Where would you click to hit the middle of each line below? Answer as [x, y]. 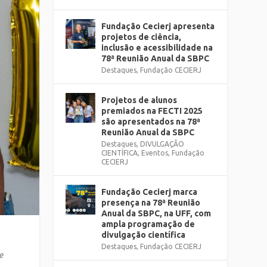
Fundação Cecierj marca [150, 192]
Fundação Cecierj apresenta [158, 26]
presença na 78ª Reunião [151, 203]
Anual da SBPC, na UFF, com [156, 213]
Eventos [155, 153]
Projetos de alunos [139, 100]
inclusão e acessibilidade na [157, 48]
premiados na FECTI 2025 [152, 111]
